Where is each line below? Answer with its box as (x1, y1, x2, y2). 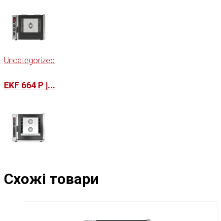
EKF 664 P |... (4, 79, 55, 90)
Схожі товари (4, 170, 99, 187)
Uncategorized (4, 55, 55, 65)
